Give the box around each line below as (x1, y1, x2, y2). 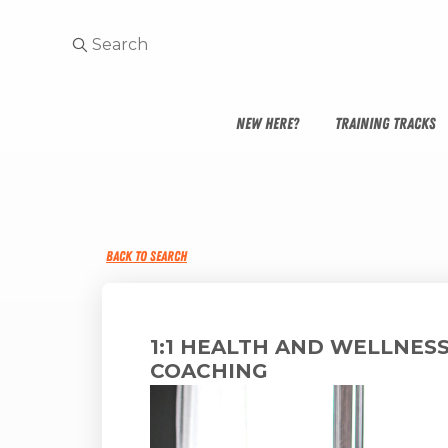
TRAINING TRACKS (335, 113, 435, 134)
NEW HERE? (236, 113, 299, 134)
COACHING (150, 358, 268, 383)
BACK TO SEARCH (106, 247, 187, 265)
